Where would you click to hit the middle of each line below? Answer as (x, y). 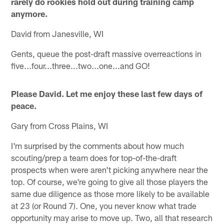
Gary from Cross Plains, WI (60, 125)
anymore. (29, 13)
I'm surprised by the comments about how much (98, 145)
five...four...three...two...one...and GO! (81, 65)
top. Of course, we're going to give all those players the (110, 181)
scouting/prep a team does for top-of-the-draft (94, 157)
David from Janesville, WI (57, 33)
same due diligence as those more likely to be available (110, 193)
